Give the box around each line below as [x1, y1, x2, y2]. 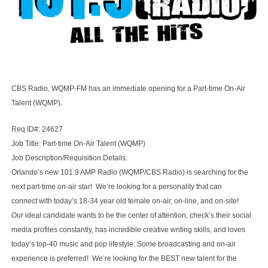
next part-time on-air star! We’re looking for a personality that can [11, 182, 222, 191]
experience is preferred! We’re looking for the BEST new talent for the [11, 254, 237, 263]
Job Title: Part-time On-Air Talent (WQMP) [11, 139, 145, 148]
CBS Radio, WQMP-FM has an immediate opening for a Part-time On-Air [11, 84, 245, 93]
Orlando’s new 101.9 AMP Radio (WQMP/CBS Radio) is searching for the [11, 167, 248, 176]
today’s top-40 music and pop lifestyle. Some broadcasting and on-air [11, 239, 236, 248]
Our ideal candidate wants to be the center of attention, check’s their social [11, 211, 251, 220]
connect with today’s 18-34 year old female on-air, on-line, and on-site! [11, 196, 240, 205]
